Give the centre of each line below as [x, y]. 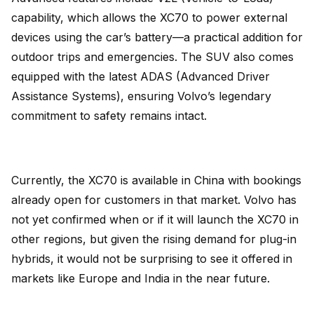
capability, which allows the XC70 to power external [149, 18]
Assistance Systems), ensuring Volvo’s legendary [141, 96]
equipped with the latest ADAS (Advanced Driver [141, 76]
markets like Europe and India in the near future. [141, 278]
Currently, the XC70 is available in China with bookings [156, 180]
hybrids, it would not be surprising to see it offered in [152, 259]
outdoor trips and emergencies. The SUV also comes [152, 57]
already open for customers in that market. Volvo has [154, 200]
